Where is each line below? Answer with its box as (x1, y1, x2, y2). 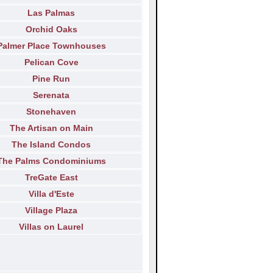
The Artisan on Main (9, 123, 93, 133)
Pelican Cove (24, 57, 79, 68)
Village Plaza (25, 205, 77, 216)
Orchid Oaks (25, 24, 77, 35)
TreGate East (24, 172, 78, 183)
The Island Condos (12, 140, 91, 150)
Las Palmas (27, 8, 75, 18)
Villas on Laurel (19, 222, 83, 232)
